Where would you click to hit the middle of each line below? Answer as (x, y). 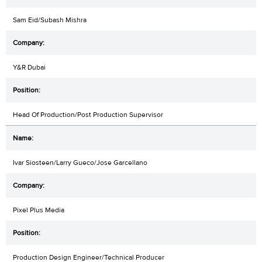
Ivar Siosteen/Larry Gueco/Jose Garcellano (80, 163)
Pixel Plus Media (39, 210)
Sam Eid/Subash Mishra (50, 20)
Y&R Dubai (29, 68)
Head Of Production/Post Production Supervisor (88, 115)
